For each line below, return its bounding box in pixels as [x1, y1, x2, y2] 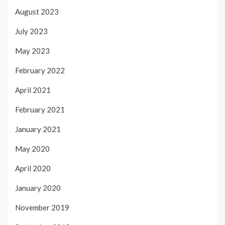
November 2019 [15, 202, 69, 212]
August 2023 [15, 7, 59, 16]
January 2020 [15, 183, 61, 192]
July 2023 [15, 26, 48, 36]
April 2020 [15, 163, 51, 173]
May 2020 [15, 144, 50, 153]
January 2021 [15, 124, 61, 134]
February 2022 [15, 65, 65, 75]
